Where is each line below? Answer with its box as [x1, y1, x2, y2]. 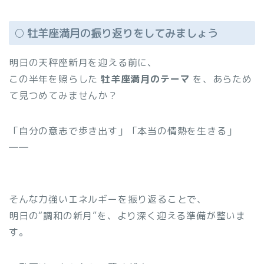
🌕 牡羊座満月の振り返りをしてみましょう [15, 25, 218, 41]
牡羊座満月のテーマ [101, 72, 190, 86]
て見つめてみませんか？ [9, 89, 118, 103]
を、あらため [190, 72, 252, 86]
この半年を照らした [9, 72, 101, 86]
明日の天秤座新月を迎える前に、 [9, 56, 157, 70]
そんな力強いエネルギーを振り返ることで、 [9, 193, 207, 206]
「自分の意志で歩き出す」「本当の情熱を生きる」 [9, 124, 237, 138]
